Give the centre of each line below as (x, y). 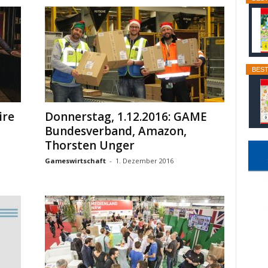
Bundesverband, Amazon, (115, 131)
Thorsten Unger (89, 145)
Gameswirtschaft (75, 161)
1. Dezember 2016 (144, 161)
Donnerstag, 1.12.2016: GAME (126, 117)
